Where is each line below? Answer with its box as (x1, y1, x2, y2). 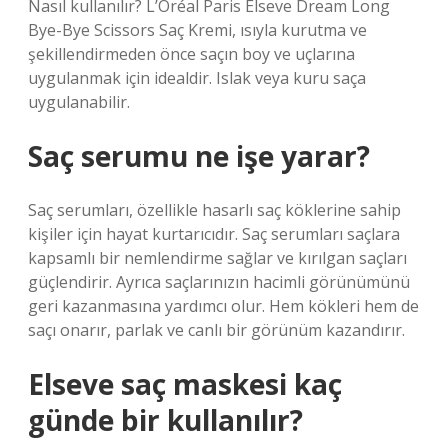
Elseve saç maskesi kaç (28, 365, 342, 403)
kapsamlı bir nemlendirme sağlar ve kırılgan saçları (28, 247, 407, 269)
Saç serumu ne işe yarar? (28, 137, 370, 175)
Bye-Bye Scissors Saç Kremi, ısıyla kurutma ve (28, 19, 367, 41)
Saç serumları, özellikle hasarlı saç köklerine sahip (28, 199, 401, 221)
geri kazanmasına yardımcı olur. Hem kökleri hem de (28, 295, 419, 317)
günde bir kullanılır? (28, 401, 303, 439)
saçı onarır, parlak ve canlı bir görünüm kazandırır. (28, 319, 405, 341)
